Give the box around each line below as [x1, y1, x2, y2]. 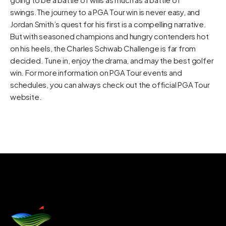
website [10, 92, 39, 101]
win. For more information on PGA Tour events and [10, 68, 182, 77]
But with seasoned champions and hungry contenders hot [10, 31, 209, 41]
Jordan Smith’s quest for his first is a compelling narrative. [10, 19, 206, 29]
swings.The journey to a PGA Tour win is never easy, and [10, 7, 200, 17]
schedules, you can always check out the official [10, 80, 178, 89]
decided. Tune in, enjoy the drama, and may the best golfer [10, 55, 214, 65]
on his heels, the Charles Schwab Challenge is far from [10, 43, 196, 53]
